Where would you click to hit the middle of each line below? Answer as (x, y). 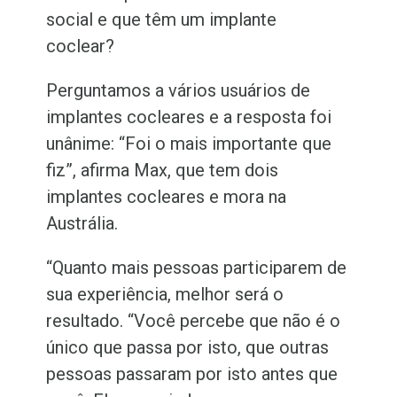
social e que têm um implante (162, 19)
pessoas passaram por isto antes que (192, 374)
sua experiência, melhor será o (165, 294)
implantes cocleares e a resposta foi (189, 117)
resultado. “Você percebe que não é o (194, 321)
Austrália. (87, 223)
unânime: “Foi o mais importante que (189, 144)
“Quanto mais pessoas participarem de (197, 268)
